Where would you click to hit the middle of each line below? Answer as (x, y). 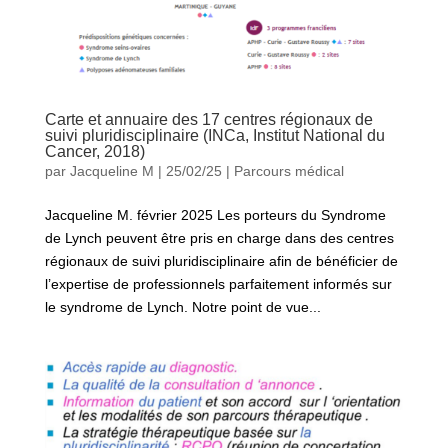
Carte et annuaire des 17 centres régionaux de (208, 119)
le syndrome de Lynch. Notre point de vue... (182, 306)
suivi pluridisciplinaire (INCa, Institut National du (214, 135)
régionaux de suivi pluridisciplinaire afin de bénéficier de (221, 260)
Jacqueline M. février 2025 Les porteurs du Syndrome (215, 214)
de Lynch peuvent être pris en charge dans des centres (219, 237)
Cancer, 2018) (94, 151)
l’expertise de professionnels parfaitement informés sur (218, 283)
